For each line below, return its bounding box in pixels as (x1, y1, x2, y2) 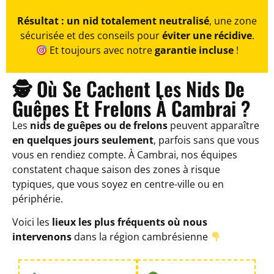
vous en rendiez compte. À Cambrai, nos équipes (12, 147, 237, 161)
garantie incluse (154, 43, 234, 57)
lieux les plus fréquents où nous (52, 215, 207, 229)
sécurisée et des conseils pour (20, 29, 162, 43)
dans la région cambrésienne (72, 230, 210, 244)
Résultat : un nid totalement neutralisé (17, 14, 209, 28)
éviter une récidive (161, 29, 252, 43)
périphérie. (12, 191, 63, 206)
